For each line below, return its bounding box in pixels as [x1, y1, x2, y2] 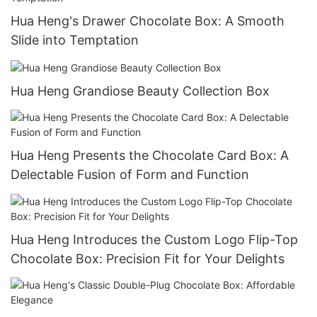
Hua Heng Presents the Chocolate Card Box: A [11, 148, 289, 163]
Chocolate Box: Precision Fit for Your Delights [11, 250, 284, 266]
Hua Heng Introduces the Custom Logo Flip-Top [11, 231, 299, 247]
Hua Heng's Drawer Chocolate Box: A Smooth [11, 13, 284, 28]
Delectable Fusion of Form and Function [11, 167, 249, 183]
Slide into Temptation [11, 32, 139, 47]
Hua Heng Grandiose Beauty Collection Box [11, 83, 270, 98]
